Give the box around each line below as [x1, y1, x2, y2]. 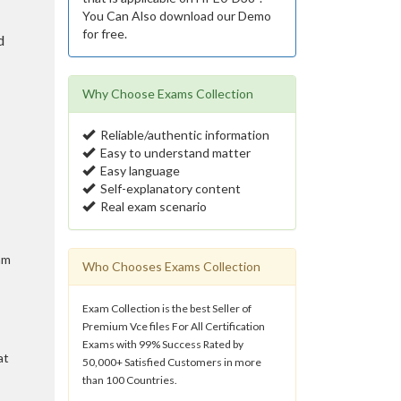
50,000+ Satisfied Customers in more [82, 355, 261, 369]
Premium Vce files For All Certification [82, 320, 265, 333]
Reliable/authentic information [95, 127, 269, 142]
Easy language [95, 163, 180, 178]
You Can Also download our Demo [82, 8, 271, 23]
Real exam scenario [95, 199, 207, 214]
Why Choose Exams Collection [82, 86, 253, 101]
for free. [82, 26, 127, 41]
